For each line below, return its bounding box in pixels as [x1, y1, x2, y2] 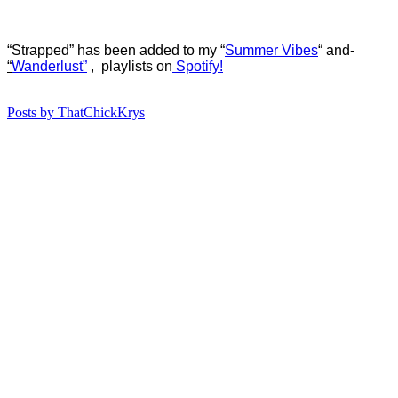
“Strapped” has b [7, 42, 112, 58]
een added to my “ [112, 42, 225, 58]
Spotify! [176, 58, 223, 74]
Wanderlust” [12, 58, 87, 74]
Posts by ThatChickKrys [7, 104, 145, 120]
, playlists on [87, 58, 172, 74]
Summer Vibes [225, 42, 318, 58]
